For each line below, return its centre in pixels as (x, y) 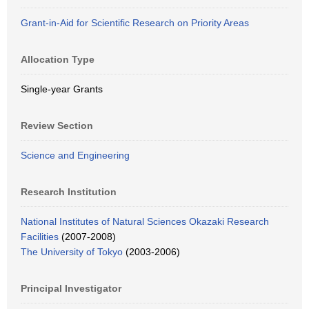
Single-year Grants (62, 89)
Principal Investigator (71, 288)
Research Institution (69, 192)
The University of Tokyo (72, 252)
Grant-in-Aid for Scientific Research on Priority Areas (135, 23)
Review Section (57, 126)
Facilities (40, 237)
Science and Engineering (75, 155)
